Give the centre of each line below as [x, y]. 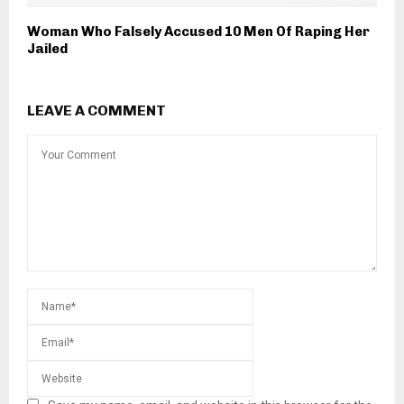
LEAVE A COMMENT [96, 110]
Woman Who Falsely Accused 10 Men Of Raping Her [198, 31]
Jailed [47, 48]
